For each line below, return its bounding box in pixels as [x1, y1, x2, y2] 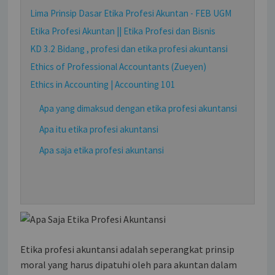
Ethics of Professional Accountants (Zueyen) [30, 61, 207, 72]
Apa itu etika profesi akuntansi [39, 123, 159, 135]
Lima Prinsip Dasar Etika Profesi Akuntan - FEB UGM [30, 7, 232, 19]
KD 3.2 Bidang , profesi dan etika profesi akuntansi [30, 43, 228, 55]
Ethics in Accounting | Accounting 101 [30, 79, 176, 90]
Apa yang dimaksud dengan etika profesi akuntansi [39, 103, 238, 114]
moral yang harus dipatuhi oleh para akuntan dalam [20, 258, 238, 271]
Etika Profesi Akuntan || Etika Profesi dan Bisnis [30, 25, 216, 37]
